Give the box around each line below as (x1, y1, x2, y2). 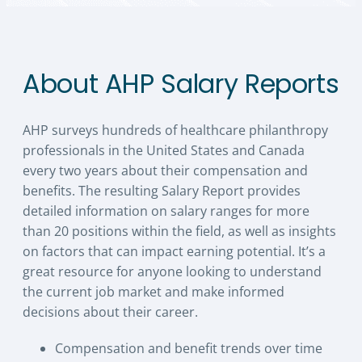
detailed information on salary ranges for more (23, 202, 309, 221)
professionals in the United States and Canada (23, 141, 305, 160)
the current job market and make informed (23, 283, 284, 301)
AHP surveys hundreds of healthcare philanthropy (23, 121, 328, 140)
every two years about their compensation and (23, 162, 308, 180)
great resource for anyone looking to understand (23, 263, 322, 281)
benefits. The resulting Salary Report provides (23, 182, 301, 200)
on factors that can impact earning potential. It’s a (23, 242, 326, 261)
